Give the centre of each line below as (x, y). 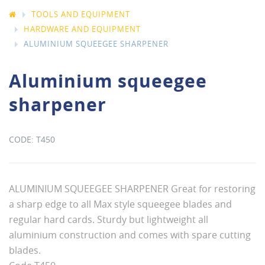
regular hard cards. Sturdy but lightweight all (109, 219)
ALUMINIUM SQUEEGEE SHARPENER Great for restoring (132, 189)
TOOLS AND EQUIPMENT (81, 14)
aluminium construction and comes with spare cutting (130, 235)
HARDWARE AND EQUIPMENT (82, 29)
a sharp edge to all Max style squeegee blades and (120, 204)
